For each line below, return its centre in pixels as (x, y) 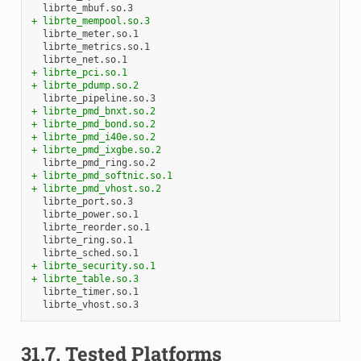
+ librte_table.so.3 (85, 278)
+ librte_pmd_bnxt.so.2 (93, 111)
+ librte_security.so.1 (93, 266)
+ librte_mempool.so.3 (90, 21)
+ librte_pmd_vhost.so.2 (96, 188)
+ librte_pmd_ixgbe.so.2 (96, 149)
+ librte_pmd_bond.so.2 (93, 124)
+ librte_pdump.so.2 (85, 85)
